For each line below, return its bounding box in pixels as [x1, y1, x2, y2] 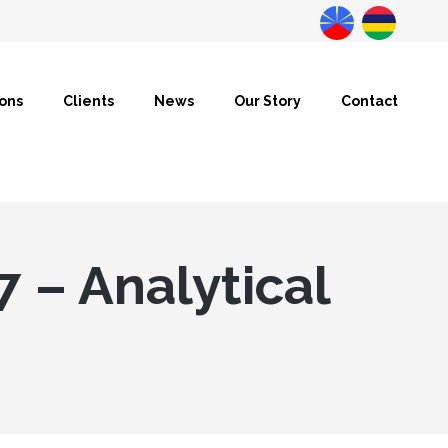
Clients [63, 93, 114, 109]
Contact [341, 93, 398, 109]
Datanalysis [320, 43, 392, 59]
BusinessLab [362, 43, 443, 59]
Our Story [234, 93, 301, 109]
